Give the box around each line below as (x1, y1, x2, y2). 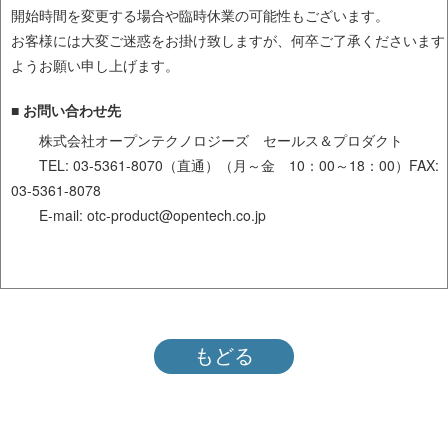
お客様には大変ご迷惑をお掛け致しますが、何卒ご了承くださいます (11, 30, 445, 50)
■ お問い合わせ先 (11, 100, 121, 120)
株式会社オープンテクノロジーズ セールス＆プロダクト (11, 130, 403, 150)
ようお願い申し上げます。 (11, 55, 179, 75)
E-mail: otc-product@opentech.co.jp (11, 205, 266, 225)
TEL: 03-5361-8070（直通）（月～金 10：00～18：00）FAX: (11, 155, 439, 175)
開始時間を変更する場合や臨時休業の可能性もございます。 (11, 5, 389, 25)
